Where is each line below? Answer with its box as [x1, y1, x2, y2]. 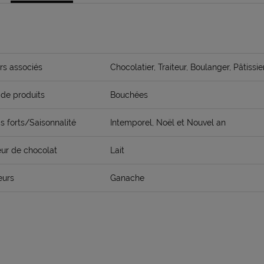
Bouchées [110, 90, 148, 100]
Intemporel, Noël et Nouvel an [110, 118, 226, 127]
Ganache [110, 173, 144, 183]
